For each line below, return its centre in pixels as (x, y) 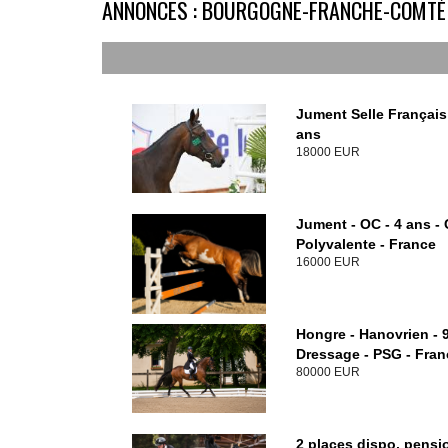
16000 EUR (328, 262)
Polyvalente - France (366, 244)
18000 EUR (328, 152)
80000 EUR (328, 372)
